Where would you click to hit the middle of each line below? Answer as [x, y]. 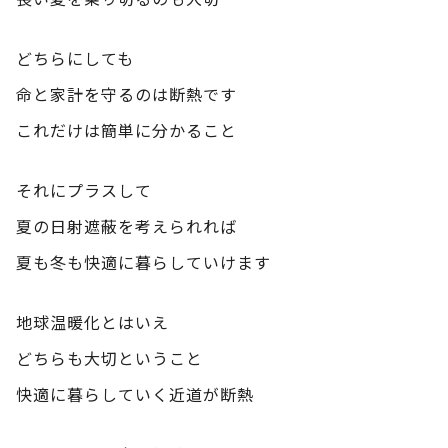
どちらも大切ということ [109, 357]
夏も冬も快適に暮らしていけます [143, 261]
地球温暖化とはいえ [92, 321]
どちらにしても [75, 57]
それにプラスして [84, 189]
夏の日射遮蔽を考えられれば [126, 225]
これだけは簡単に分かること [126, 129]
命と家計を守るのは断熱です [126, 93]
